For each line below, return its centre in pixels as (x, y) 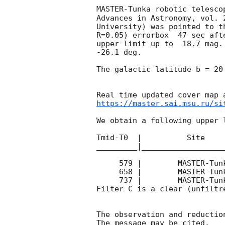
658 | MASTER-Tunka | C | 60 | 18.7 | (108, 172)
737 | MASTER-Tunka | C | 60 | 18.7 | (108, 181)
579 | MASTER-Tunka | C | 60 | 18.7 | (108, 163)
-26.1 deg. (121, 52)
